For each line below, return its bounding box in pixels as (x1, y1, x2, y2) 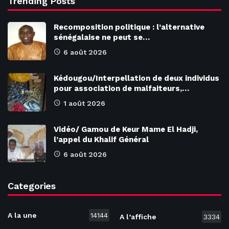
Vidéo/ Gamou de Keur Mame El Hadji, (54, 124, 198, 134)
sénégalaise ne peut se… (54, 32, 150, 42)
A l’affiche (120, 213, 156, 221)
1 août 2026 (63, 99, 105, 107)
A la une (8, 211, 37, 219)
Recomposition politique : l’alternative (54, 22, 204, 32)
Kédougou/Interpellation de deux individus (54, 73, 219, 83)
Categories (8, 180, 56, 191)
